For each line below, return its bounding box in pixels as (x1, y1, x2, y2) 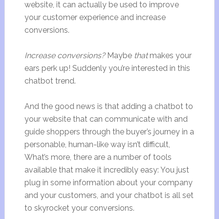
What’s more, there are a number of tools (24, 153, 172, 162)
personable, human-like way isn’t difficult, (24, 140, 170, 149)
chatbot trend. (24, 76, 76, 86)
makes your (149, 51, 192, 60)
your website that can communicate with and (24, 114, 188, 124)
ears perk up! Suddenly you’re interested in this (24, 64, 190, 73)
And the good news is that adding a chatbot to (24, 102, 193, 111)
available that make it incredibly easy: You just (24, 165, 189, 175)
